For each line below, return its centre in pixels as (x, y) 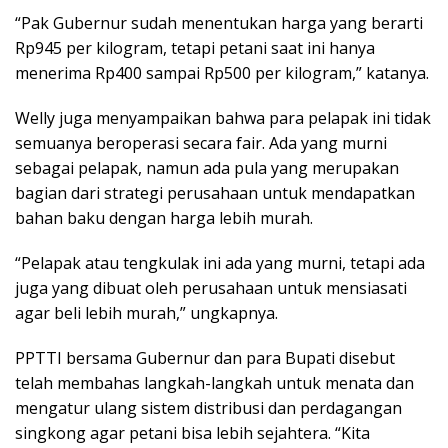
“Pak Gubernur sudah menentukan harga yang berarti (219, 22)
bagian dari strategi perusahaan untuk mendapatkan (215, 192)
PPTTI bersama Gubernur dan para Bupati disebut (205, 357)
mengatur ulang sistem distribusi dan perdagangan (208, 407)
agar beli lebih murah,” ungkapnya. (146, 312)
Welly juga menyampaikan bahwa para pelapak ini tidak (223, 117)
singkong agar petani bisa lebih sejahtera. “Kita (192, 432)
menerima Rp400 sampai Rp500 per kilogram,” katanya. (222, 72)
